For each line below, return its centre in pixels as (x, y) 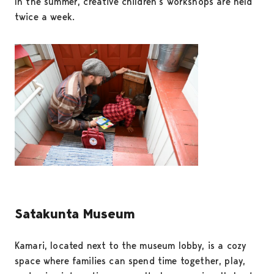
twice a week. (45, 17)
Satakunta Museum (75, 214)
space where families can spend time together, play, (130, 261)
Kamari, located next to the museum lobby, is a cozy (131, 246)
